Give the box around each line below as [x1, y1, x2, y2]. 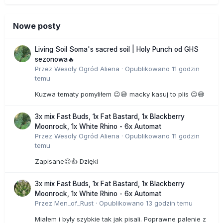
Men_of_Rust [54, 199, 94, 207]
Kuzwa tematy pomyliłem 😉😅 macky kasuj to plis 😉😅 [35, 90, 205, 98]
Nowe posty [13, 20, 61, 31]
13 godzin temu [146, 199, 193, 207]
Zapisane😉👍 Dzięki [35, 157, 100, 165]
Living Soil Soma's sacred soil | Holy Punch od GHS [35, 45, 199, 53]
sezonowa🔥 [35, 55, 75, 63]
